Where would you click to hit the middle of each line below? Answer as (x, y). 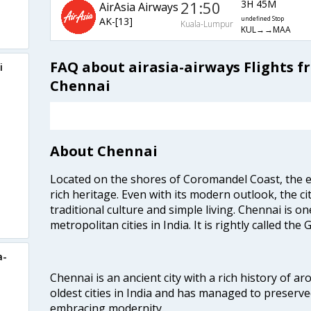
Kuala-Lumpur (207, 24)
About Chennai (103, 151)
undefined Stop (262, 19)
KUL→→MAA (266, 30)
